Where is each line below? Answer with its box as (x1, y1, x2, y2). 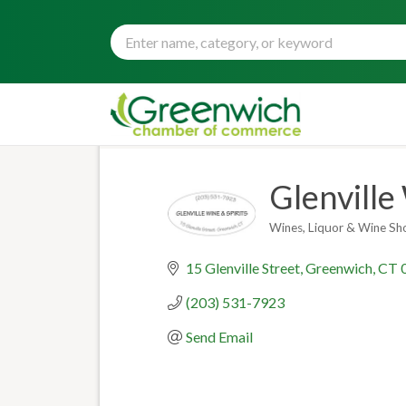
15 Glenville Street (185, 259, 300, 276)
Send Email (185, 328, 253, 345)
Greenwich (304, 259, 372, 276)
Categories (267, 230, 337, 247)
